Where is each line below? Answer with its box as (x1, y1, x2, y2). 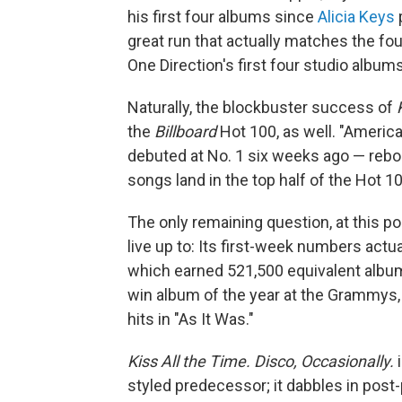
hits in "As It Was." (127, 310, 254, 329)
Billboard (154, 122, 216, 142)
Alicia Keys (318, 7, 395, 27)
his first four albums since (127, 7, 318, 27)
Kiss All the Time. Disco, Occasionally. (127, 352, 394, 371)
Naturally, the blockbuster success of (127, 98, 397, 118)
